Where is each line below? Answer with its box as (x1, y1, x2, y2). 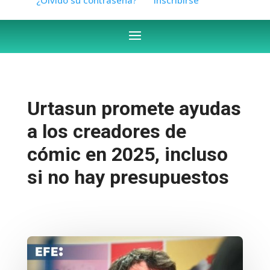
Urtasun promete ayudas (27, 96, 241, 120)
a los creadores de (27, 119, 186, 143)
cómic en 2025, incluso (27, 142, 228, 166)
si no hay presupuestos (27, 165, 229, 189)
